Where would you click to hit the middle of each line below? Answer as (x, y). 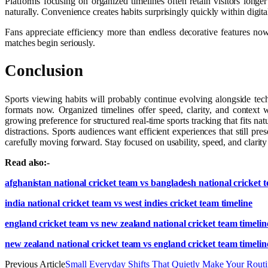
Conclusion (44, 71)
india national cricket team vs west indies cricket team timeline (129, 203)
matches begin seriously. (50, 42)
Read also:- (28, 162)
